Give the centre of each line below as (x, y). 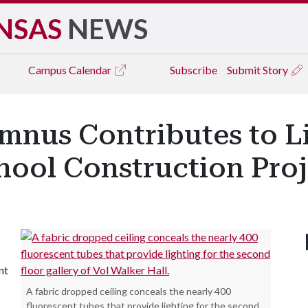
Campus (48, 70)
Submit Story (258, 70)
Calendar (91, 70)
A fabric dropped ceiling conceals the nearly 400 (129, 291)
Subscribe (194, 70)
